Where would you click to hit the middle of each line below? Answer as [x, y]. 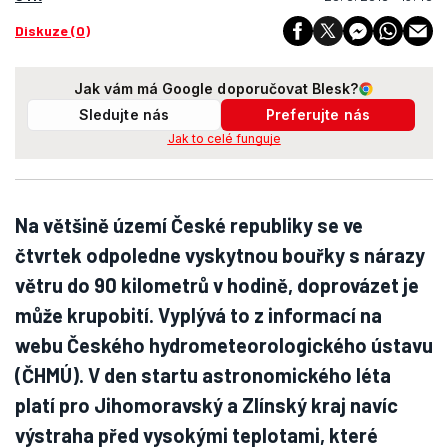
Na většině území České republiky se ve [189, 225]
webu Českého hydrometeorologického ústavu [224, 345]
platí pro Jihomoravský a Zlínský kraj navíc [206, 405]
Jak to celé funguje [224, 138]
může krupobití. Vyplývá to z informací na [198, 315]
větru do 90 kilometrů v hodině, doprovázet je [217, 285]
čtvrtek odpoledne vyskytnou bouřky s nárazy [220, 255]
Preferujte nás [318, 114]
